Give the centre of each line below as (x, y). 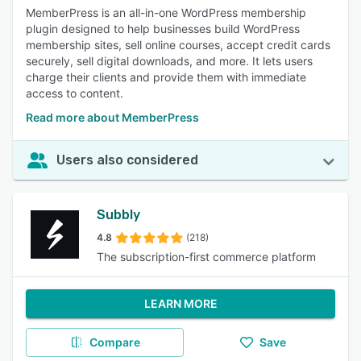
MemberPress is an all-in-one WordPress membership (166, 12)
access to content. (75, 93)
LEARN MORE (180, 303)
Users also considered (127, 160)
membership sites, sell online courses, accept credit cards (178, 45)
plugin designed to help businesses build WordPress (163, 29)
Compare (114, 342)
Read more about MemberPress (112, 117)
